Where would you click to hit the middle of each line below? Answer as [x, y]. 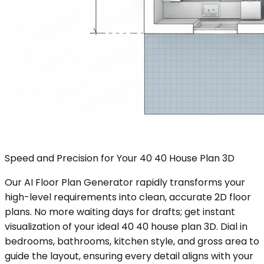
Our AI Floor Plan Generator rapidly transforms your [125, 182]
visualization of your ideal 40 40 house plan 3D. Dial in [126, 226]
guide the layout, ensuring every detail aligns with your [129, 256]
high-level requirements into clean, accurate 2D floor [128, 197]
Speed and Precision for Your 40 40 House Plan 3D [120, 158]
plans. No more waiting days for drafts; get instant [120, 212]
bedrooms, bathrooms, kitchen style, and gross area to [132, 241]
